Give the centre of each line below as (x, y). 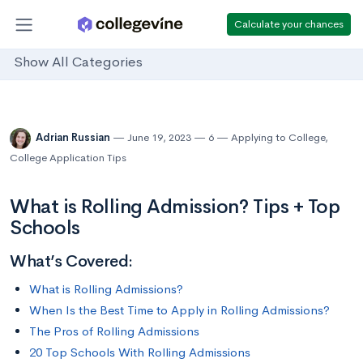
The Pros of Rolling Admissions (114, 331)
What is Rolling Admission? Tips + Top (175, 207)
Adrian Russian (74, 138)
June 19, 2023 (159, 138)
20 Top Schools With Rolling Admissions (140, 352)
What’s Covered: (71, 261)
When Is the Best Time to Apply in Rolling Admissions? (179, 310)
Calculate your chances (289, 23)
